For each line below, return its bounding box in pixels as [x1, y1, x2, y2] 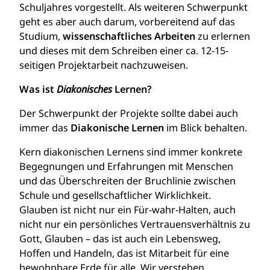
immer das [19, 121, 71, 134]
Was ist [19, 83, 57, 96]
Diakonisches [57, 83, 112, 96]
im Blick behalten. [166, 121, 247, 134]
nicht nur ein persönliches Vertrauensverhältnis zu [19, 218, 250, 231]
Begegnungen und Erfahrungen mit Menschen [19, 160, 233, 173]
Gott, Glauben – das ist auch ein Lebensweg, [19, 232, 221, 245]
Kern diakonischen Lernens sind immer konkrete [19, 145, 242, 159]
